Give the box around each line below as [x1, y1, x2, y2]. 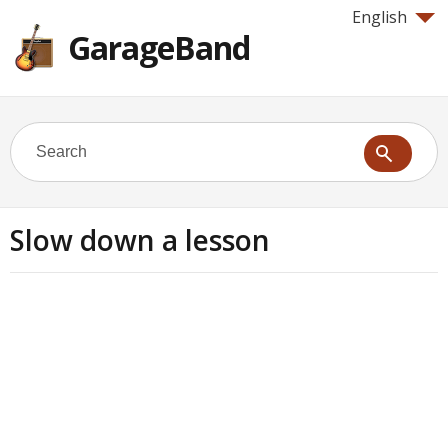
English [352, 6, 407, 28]
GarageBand [68, 26, 250, 69]
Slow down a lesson [10, 221, 270, 259]
